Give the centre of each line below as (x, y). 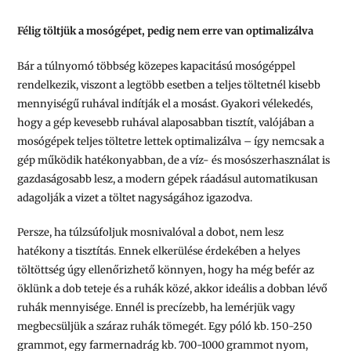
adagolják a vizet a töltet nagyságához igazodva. (135, 197)
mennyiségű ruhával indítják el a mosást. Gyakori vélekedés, (165, 103)
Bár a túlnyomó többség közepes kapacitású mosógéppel (157, 66)
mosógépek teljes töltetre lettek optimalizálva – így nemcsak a (171, 141)
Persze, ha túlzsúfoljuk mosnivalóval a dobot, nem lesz (151, 233)
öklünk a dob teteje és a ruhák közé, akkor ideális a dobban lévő (173, 289)
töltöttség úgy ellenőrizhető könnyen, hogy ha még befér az (166, 270)
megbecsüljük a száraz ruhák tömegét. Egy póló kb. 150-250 (165, 327)
